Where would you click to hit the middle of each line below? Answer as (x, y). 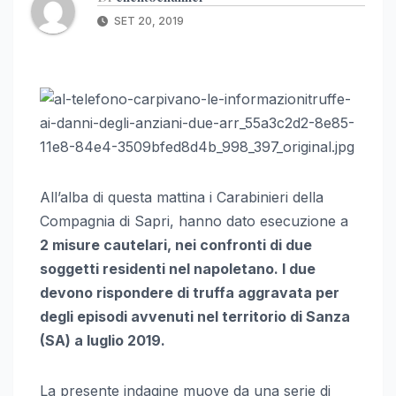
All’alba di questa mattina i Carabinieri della (182, 197)
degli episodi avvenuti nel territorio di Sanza (195, 316)
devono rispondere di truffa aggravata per (190, 292)
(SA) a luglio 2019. (103, 340)
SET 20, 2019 (148, 20)
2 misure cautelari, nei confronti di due (176, 244)
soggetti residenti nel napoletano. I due (178, 268)
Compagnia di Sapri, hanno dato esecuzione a (194, 221)
